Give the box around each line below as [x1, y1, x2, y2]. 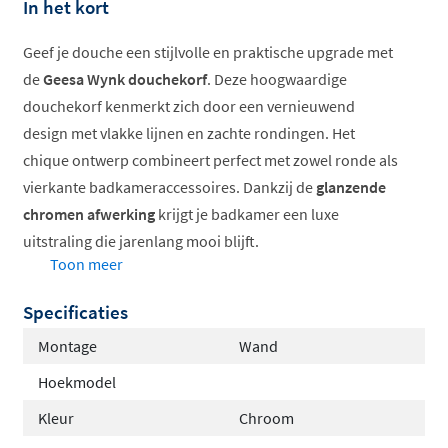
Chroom [239, 408, 294, 429]
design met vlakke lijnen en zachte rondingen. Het [23, 123, 355, 144]
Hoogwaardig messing [63, 331, 212, 352]
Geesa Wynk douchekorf [43, 69, 207, 90]
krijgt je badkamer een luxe [155, 204, 339, 225]
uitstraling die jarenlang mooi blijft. [23, 231, 259, 252]
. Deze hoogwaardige [207, 69, 347, 90]
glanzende [316, 177, 386, 198]
